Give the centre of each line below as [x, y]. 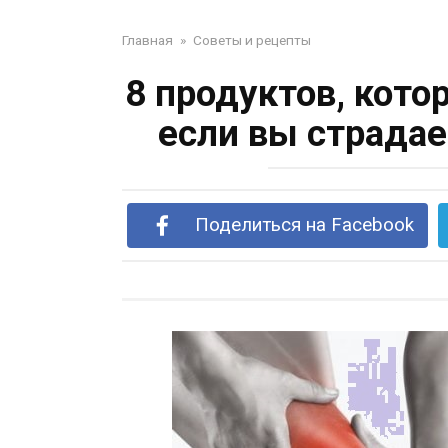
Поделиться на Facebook [304, 225]
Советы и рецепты [252, 40]
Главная [147, 40]
